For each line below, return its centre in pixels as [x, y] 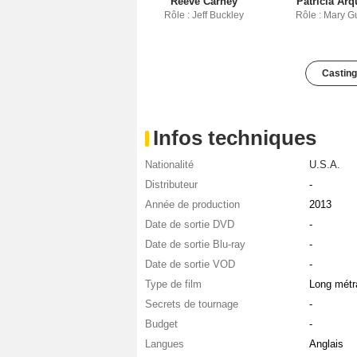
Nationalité [169, 164]
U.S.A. [324, 164]
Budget [161, 324]
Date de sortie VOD [190, 264]
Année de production [192, 204]
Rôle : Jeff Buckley [204, 15]
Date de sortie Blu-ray [195, 244]
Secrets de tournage [192, 304]
